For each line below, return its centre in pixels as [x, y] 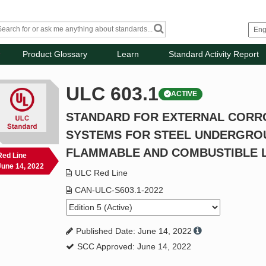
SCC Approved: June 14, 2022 [134, 247]
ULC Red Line [102, 173]
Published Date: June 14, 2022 [134, 231]
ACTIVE [184, 94]
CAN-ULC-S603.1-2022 [119, 190]
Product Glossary [55, 54]
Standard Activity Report [214, 54]
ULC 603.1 [113, 94]
